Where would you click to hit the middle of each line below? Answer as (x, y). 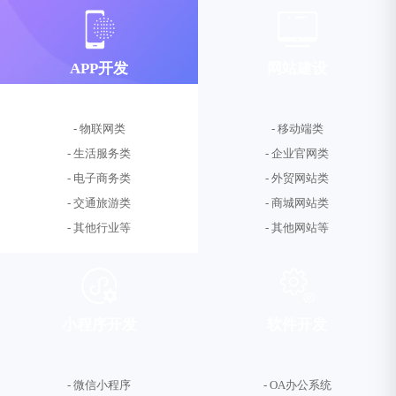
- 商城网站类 (297, 202)
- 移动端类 (297, 128)
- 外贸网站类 (297, 178)
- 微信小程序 (99, 385)
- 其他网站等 (297, 227)
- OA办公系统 (297, 385)
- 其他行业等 (99, 227)
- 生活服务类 (99, 153)
